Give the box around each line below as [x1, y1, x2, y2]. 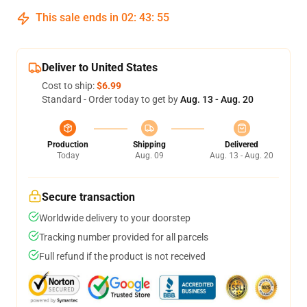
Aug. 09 [134, 151, 164, 160]
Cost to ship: [42, 80, 97, 91]
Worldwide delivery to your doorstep [39, 212, 191, 223]
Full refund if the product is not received [39, 251, 206, 262]
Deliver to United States [42, 61, 158, 74]
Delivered [225, 140, 258, 149]
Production [47, 140, 88, 149]
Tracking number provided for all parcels [39, 232, 208, 243]
